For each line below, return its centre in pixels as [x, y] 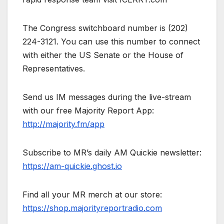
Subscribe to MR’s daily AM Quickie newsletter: [112, 152]
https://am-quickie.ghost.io [72, 166]
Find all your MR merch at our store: [92, 194]
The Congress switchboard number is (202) [105, 28]
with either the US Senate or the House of [103, 55]
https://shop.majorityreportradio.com [92, 208]
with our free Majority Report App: [88, 110]
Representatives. [54, 68]
